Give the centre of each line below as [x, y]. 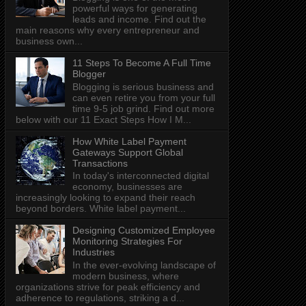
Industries [93, 252]
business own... [49, 41]
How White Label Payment [129, 141]
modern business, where [125, 276]
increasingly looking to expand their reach [106, 198]
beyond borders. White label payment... [101, 209]
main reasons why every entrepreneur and [108, 30]
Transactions [100, 163]
